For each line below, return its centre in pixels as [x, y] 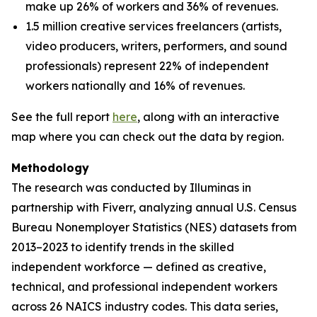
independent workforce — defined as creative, [139, 267]
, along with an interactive [208, 117]
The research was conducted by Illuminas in [131, 188]
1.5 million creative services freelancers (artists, [154, 26]
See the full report [62, 117]
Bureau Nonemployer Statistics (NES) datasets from [154, 227]
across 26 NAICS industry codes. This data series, [145, 306]
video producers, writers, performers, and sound [156, 46]
